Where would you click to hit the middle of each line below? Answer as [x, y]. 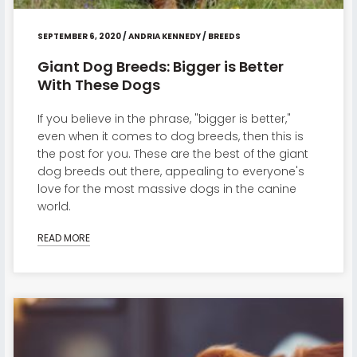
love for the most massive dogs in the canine [167, 189]
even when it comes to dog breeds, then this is [170, 137]
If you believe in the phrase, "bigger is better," [164, 119]
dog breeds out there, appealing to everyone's [171, 172]
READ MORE [63, 237]
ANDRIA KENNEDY [164, 37]
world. [54, 207]
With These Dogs [98, 85]
